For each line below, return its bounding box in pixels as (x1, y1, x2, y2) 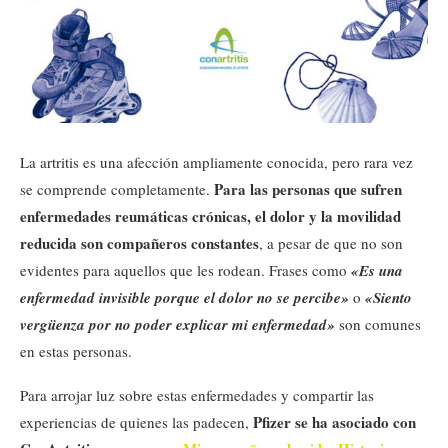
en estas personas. (20, 340, 132, 361)
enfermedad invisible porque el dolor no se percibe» (20, 286, 349, 308)
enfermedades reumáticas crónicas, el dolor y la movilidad (20, 204, 401, 227)
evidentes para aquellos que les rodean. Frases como (20, 259, 351, 280)
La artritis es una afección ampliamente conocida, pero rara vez (20, 151, 413, 172)
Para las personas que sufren (214, 177, 402, 200)
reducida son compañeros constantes (20, 231, 259, 254)
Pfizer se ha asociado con (253, 410, 416, 433)
